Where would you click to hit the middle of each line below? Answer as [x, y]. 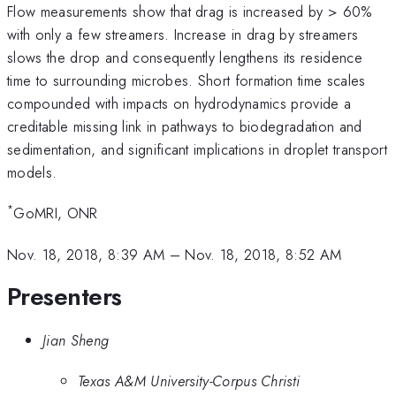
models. [32, 172]
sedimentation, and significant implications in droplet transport [197, 149]
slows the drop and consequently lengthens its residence [185, 57]
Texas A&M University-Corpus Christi [189, 381]
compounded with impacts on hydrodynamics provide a [179, 103]
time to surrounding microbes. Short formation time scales [187, 80]
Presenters [65, 297]
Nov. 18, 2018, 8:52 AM [263, 254]
